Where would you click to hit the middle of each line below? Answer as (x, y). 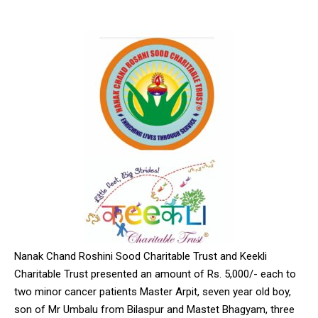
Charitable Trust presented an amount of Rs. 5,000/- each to (155, 274)
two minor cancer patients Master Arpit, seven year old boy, (153, 291)
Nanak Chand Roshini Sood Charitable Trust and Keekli (141, 256)
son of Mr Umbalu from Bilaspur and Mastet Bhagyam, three (154, 309)
